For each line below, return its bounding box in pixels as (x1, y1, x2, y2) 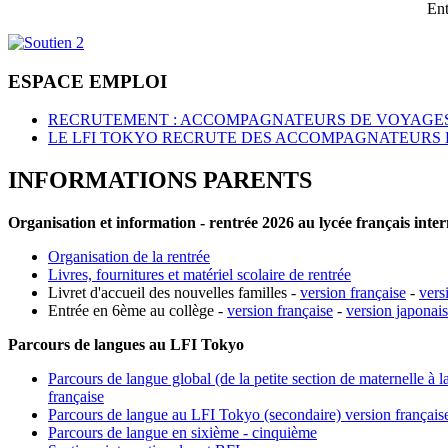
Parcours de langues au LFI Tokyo (8, 336, 244, 354)
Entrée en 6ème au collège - (48, 302, 227, 320)
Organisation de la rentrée (48, 248, 210, 266)
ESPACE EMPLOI (8, 70, 167, 92)
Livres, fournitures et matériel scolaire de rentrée (48, 266, 351, 284)
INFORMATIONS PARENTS (8, 167, 312, 194)
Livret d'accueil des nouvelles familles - (48, 284, 300, 302)
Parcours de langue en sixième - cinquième (48, 424, 317, 442)
